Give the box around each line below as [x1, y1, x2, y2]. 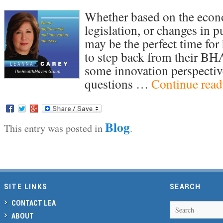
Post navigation [3, 143, 59, 156]
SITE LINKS [3, 182, 48, 191]
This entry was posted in [3, 121, 105, 135]
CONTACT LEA [11, 198, 56, 208]
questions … [84, 75, 151, 93]
